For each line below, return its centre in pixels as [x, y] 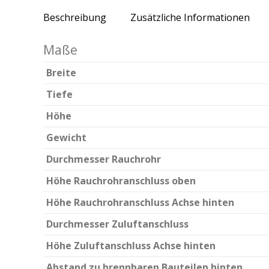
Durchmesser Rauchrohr [104, 159]
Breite [61, 73]
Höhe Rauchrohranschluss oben [121, 181]
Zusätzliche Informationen [190, 18]
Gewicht [66, 138]
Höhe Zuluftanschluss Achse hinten [131, 246]
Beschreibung [75, 18]
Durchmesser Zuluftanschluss [117, 224]
